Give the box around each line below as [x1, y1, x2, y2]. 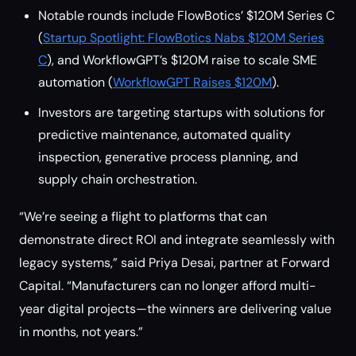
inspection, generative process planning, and [38, 149, 298, 165]
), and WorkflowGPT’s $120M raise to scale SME [47, 52, 317, 68]
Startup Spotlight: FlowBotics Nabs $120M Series [43, 29, 324, 46]
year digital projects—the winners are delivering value [19, 300, 331, 317]
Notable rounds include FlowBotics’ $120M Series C [38, 7, 335, 24]
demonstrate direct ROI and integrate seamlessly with [19, 231, 335, 248]
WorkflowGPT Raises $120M [113, 74, 272, 91]
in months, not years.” [19, 323, 143, 340]
